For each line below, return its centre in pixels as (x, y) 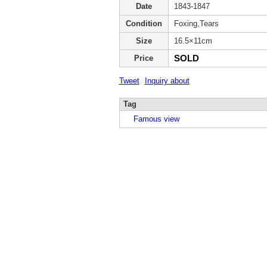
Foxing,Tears (196, 24)
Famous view (152, 119)
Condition (144, 24)
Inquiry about (167, 81)
